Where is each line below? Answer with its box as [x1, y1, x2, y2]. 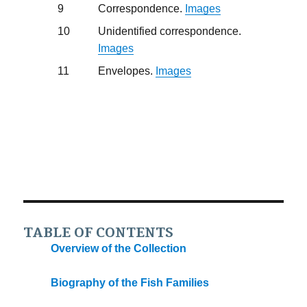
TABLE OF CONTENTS [23, 224, 174, 242]
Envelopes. [98, 65, 156, 77]
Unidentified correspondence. [98, 25, 242, 37]
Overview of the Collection [51, 243, 187, 255]
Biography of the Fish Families [51, 276, 210, 288]
